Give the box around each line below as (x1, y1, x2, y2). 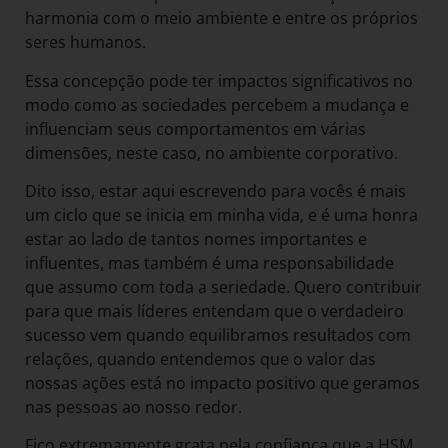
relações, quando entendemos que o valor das (25, 347, 376, 370)
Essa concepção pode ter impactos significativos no (25, 69, 413, 92)
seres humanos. (25, 31, 146, 54)
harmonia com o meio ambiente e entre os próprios (25, 7, 418, 30)
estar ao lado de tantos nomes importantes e (25, 227, 367, 250)
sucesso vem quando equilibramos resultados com (25, 323, 411, 346)
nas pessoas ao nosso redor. (25, 395, 242, 418)
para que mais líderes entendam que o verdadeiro (25, 299, 404, 322)
